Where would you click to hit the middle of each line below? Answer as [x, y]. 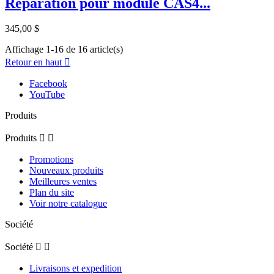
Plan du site [52, 193]
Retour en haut [35, 62]
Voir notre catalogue [68, 204]
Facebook [48, 84]
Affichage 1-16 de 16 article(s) [64, 50]
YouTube [47, 95]
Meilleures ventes [63, 182]
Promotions [51, 160]
